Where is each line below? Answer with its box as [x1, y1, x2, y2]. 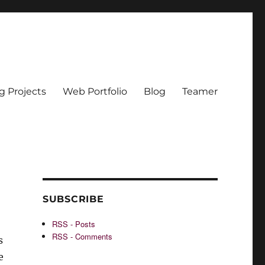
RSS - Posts [52, 218, 96, 230]
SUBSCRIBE [42, 193, 104, 205]
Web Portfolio [62, 85, 127, 97]
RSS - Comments [52, 231, 113, 242]
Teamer [182, 85, 218, 97]
